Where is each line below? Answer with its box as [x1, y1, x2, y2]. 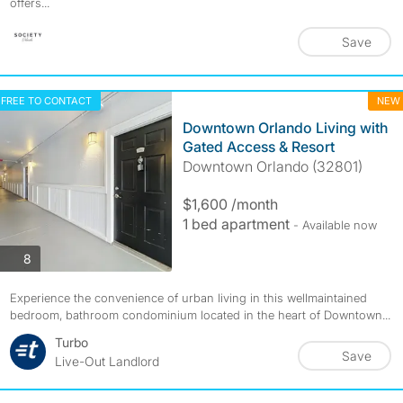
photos [30, 249, 70, 265]
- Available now [292, 218, 377, 232]
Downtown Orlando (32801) [182, 157, 363, 175]
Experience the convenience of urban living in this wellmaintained [9, 291, 367, 305]
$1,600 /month [182, 195, 278, 213]
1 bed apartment [182, 215, 293, 233]
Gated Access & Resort [182, 138, 335, 156]
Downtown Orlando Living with [182, 119, 388, 137]
